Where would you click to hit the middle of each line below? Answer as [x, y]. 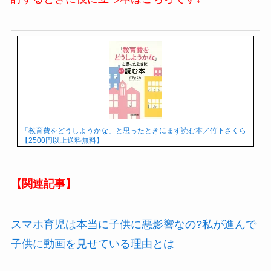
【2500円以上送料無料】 [62, 140]
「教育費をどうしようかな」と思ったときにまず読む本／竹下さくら [133, 130]
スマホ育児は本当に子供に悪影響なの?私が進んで [133, 225]
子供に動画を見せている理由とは [92, 244]
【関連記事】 [43, 184]
